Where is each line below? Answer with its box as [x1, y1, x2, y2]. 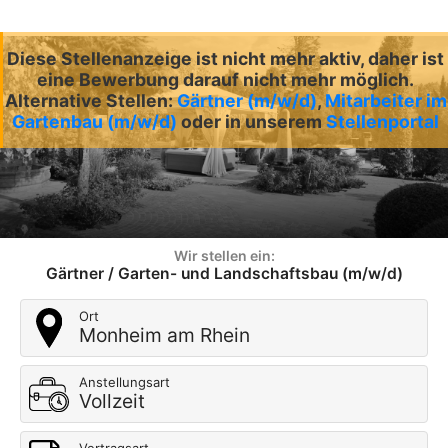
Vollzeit [79, 389, 145, 414]
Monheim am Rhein [79, 323, 250, 348]
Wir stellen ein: [173, 247, 275, 265]
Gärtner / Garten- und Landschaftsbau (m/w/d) [45, 264, 403, 284]
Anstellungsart [79, 374, 170, 391]
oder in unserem [181, 111, 326, 132]
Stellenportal [326, 111, 439, 132]
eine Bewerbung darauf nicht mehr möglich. [37, 69, 414, 90]
